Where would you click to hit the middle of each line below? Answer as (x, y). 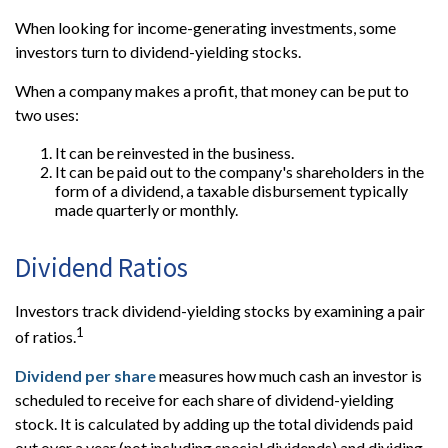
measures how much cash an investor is (289, 376)
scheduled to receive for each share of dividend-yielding (204, 400)
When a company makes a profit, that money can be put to (212, 90)
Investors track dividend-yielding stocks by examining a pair (220, 310)
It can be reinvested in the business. (174, 152)
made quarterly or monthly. (146, 209)
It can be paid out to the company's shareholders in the (239, 171)
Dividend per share (85, 376)
